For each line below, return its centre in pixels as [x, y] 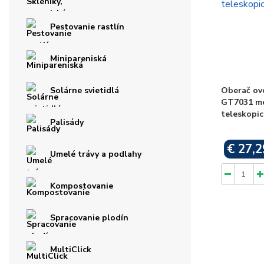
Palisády [67, 123]
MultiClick [71, 250]
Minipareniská [78, 59]
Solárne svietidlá [85, 91]
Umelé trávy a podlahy [96, 154]
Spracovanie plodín [89, 218]
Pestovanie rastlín [87, 27]
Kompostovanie [82, 186]
